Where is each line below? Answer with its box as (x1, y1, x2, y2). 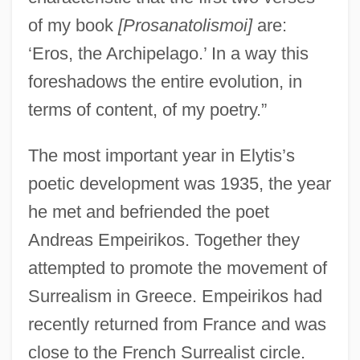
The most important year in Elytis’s (27, 145, 295, 166)
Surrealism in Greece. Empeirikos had (27, 285, 322, 306)
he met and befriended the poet (27, 201, 269, 222)
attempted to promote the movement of (27, 257, 327, 278)
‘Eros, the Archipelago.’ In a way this (27, 43, 309, 63)
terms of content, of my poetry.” (27, 99, 267, 120)
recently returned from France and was (27, 313, 326, 334)
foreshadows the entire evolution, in (27, 71, 302, 92)
